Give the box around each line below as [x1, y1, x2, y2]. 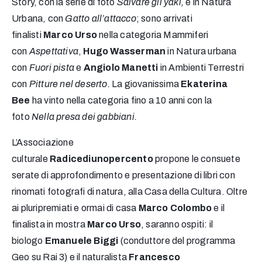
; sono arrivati [136, 13, 192, 24]
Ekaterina [181, 79, 228, 89]
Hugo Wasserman [83, 46, 166, 57]
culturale [12, 154, 50, 164]
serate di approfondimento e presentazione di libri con [12, 170, 235, 181]
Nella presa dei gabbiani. [32, 112, 137, 122]
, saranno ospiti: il [141, 219, 213, 230]
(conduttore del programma [120, 236, 236, 246]
